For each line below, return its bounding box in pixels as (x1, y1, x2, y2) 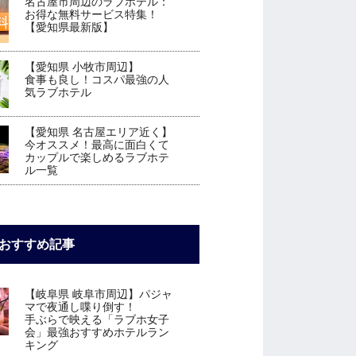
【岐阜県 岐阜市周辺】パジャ (25, 288, 173, 301)
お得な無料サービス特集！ (25, 7, 159, 21)
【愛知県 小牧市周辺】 (25, 60, 140, 74)
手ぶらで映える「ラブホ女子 (25, 313, 170, 327)
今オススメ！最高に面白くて (25, 138, 170, 152)
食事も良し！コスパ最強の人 (25, 73, 170, 87)
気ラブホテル (25, 86, 92, 99)
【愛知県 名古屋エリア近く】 (25, 126, 173, 139)
